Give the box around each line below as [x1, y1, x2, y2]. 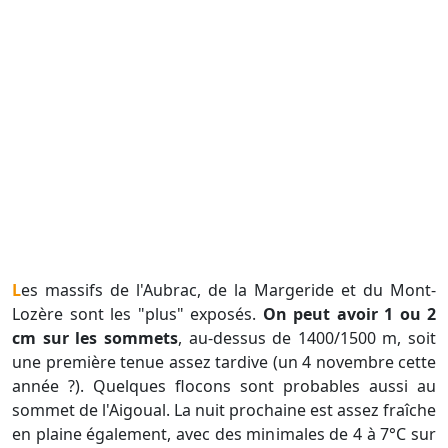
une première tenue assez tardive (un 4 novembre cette [12, 351, 436, 374]
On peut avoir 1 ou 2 [262, 303, 436, 326]
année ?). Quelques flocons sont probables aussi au [12, 375, 436, 398]
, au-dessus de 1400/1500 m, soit [177, 327, 436, 350]
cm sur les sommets [12, 327, 178, 350]
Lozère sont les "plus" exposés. [12, 303, 263, 326]
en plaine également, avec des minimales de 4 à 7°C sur [12, 423, 436, 446]
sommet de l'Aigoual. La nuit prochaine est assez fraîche [12, 399, 436, 422]
